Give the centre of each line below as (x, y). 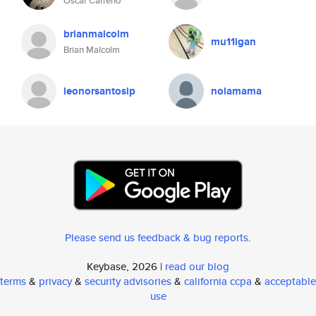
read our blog (197, 266)
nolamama (236, 91)
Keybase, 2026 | (126, 266)
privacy (55, 281)
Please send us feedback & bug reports (157, 237)
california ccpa (218, 281)
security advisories (128, 281)
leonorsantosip (99, 91)
